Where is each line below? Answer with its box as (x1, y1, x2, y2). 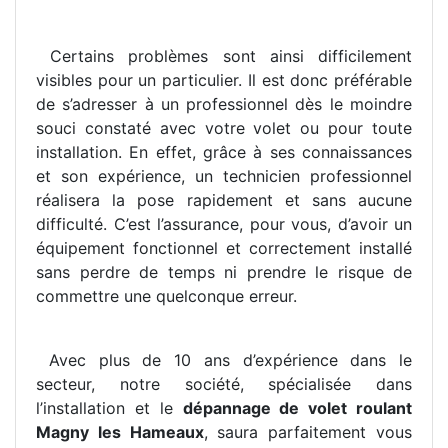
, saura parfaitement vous (203, 422, 413, 443)
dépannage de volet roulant (182, 398, 412, 419)
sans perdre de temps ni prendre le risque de (36, 262, 412, 283)
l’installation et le (36, 398, 183, 419)
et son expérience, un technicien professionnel (36, 166, 412, 187)
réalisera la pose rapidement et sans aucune (36, 190, 412, 211)
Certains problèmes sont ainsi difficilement (36, 46, 412, 67)
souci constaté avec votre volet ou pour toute (36, 118, 412, 139)
